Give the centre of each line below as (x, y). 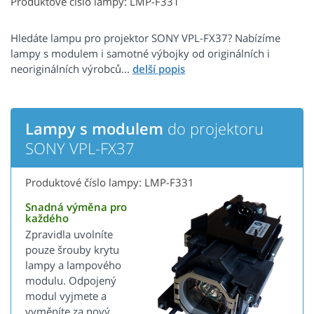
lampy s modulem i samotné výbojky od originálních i (140, 54)
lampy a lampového (73, 265)
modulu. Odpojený (71, 281)
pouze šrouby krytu (72, 250)
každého (47, 218)
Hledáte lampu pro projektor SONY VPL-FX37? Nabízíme (145, 38)
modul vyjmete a (66, 296)
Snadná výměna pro (76, 207)
